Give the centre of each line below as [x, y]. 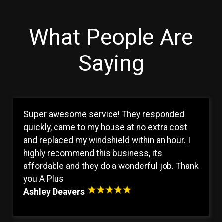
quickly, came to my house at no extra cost [105, 127]
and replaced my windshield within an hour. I [107, 140]
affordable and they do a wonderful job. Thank [111, 166]
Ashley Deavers [54, 192]
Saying [111, 63]
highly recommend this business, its [93, 153]
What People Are [111, 37]
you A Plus [44, 179]
